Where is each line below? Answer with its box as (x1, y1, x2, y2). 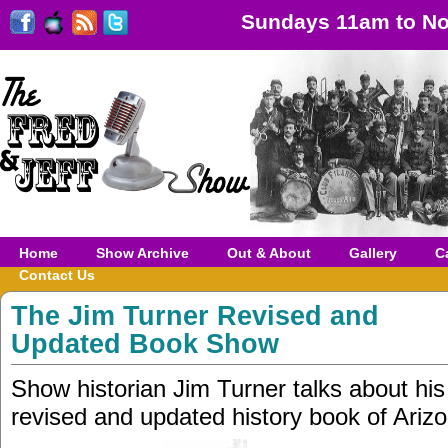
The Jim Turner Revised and (11, 300, 379, 331)
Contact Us (19, 267, 95, 283)
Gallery (349, 245, 397, 261)
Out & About (227, 245, 311, 261)
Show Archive (96, 245, 189, 261)
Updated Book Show (11, 328, 279, 359)
